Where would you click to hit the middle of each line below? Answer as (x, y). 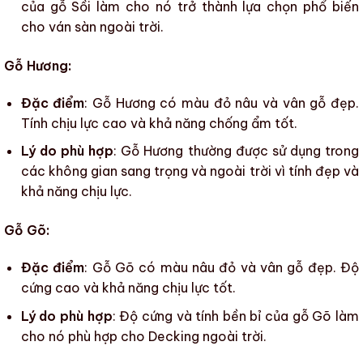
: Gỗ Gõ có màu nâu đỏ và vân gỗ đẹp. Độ (222, 267)
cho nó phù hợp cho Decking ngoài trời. (143, 336)
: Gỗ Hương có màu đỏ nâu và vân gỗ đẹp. (222, 102)
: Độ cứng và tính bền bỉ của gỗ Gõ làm (236, 316)
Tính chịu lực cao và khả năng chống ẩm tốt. (159, 123)
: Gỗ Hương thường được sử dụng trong (237, 151)
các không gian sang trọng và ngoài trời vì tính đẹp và (190, 171)
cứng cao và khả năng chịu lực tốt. (128, 287)
